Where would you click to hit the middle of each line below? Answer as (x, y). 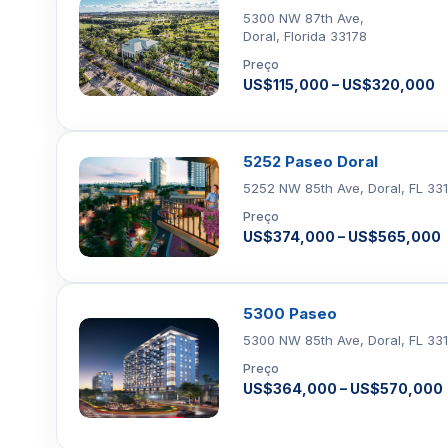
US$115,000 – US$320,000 (339, 84)
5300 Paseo (290, 313)
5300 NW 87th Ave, (303, 18)
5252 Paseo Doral (310, 161)
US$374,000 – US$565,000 (342, 236)
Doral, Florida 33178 (305, 36)
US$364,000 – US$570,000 (343, 388)
